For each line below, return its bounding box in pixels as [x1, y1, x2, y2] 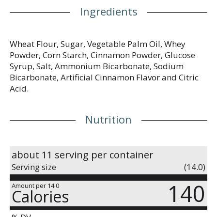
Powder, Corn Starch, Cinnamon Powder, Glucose [10, 49, 195, 61]
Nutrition [85, 111, 132, 126]
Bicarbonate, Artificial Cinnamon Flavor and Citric [10, 71, 199, 83]
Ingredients [79, 3, 138, 18]
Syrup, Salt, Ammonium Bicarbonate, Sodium [10, 60, 184, 72]
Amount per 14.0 [12, 181, 59, 190]
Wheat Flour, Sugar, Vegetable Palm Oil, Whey [10, 38, 186, 49]
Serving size [12, 161, 56, 172]
